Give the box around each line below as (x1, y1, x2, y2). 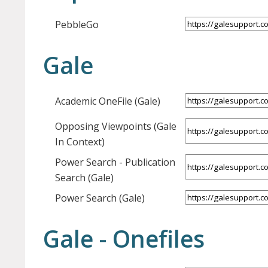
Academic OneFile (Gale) (55, 95, 160, 108)
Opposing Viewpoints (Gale (55, 120, 176, 133)
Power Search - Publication (55, 156, 175, 169)
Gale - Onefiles (43, 223, 205, 255)
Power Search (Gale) (55, 191, 145, 205)
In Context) (55, 135, 105, 149)
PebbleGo (55, 18, 99, 32)
